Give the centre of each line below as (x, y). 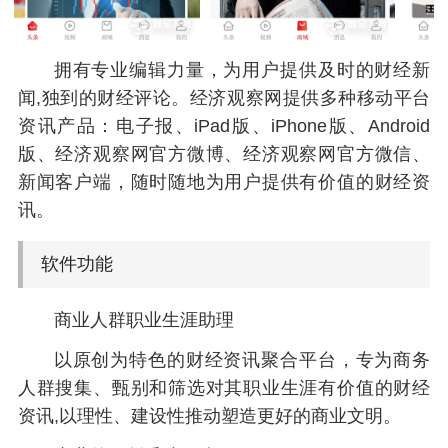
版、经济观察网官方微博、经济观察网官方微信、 (224, 153)
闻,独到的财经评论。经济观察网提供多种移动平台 (224, 97)
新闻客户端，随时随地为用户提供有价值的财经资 (224, 181)
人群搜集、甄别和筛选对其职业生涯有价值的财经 (224, 388)
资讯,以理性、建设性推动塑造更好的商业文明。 (209, 416)
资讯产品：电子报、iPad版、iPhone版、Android (224, 125)
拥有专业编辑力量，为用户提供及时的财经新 (242, 69)
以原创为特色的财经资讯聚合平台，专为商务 (242, 360)
